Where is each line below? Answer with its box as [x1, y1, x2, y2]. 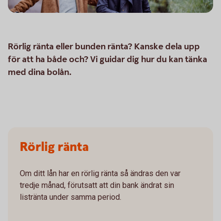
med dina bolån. [8, 67, 72, 78]
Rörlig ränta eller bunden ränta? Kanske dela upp [8, 41, 200, 52]
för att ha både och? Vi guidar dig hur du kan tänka [8, 54, 207, 65]
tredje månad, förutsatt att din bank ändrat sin [20, 181, 174, 190]
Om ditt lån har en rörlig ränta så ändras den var [20, 169, 181, 178]
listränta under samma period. [20, 192, 121, 202]
